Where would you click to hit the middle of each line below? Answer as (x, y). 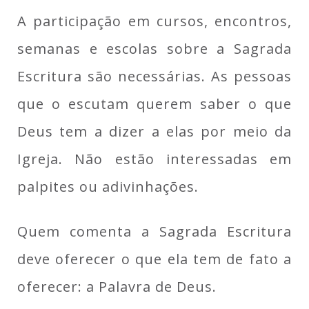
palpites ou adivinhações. (108, 187)
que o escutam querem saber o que (154, 104)
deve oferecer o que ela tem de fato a (154, 259)
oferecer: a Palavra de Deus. (117, 287)
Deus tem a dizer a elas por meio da (154, 131)
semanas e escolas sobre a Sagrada (154, 49)
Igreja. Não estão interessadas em (154, 159)
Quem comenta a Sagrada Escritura (154, 231)
